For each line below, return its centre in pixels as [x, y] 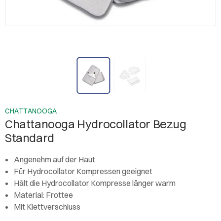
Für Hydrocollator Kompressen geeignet [83, 171]
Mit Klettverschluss [47, 206]
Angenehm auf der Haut [55, 159]
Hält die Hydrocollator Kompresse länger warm [95, 183]
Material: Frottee [43, 195]
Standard [30, 137]
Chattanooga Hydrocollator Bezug [96, 124]
